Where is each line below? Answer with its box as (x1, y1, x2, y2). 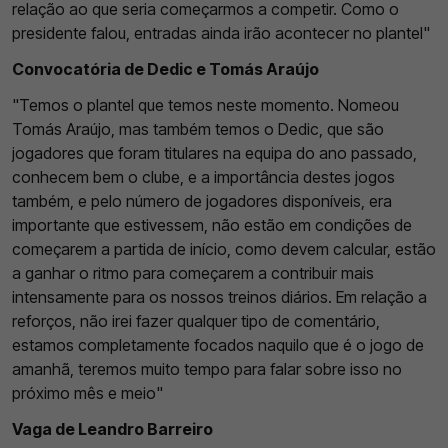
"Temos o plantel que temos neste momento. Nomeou (12, 94, 399, 115)
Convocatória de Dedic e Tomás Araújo (12, 58, 319, 79)
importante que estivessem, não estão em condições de (12, 214, 412, 235)
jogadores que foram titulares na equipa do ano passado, (12, 142, 417, 163)
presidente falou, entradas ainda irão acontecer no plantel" (12, 22, 430, 43)
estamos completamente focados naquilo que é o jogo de (12, 334, 424, 355)
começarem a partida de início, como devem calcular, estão (12, 238, 436, 259)
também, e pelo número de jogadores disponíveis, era (12, 190, 392, 211)
